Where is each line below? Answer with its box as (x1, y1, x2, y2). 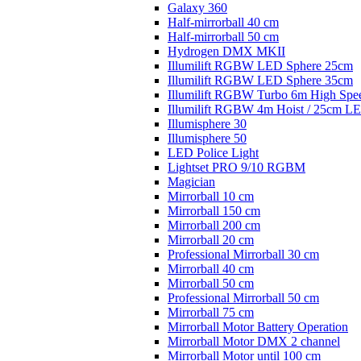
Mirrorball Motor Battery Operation (168, 320, 348, 334)
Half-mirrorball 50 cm (168, 30, 279, 44)
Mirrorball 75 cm (168, 305, 254, 319)
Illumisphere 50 (168, 131, 247, 145)
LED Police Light (168, 146, 259, 160)
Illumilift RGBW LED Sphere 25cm (168, 59, 353, 73)
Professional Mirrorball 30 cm (168, 247, 319, 261)
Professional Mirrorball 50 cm (168, 291, 319, 305)
